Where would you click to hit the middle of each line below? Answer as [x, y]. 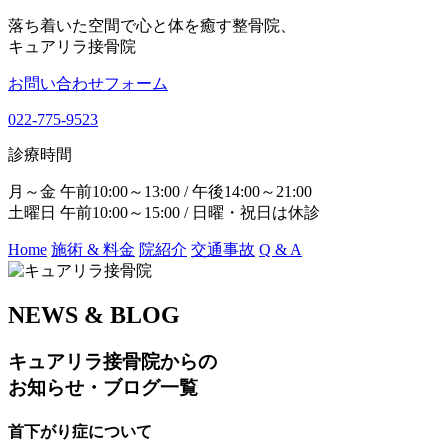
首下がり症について [80, 432]
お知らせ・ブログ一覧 [103, 387]
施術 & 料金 [93, 249]
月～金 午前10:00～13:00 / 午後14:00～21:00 [160, 191]
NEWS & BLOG [94, 314]
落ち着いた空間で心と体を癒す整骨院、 [152, 25]
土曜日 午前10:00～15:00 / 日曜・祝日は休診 [164, 212]
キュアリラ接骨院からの [112, 361]
